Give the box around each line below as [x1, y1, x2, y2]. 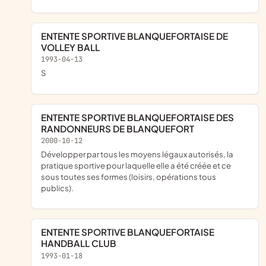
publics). [41, 183, 74, 194]
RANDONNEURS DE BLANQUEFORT [41, 122, 194, 134]
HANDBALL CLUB [41, 237, 116, 249]
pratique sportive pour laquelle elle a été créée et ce [41, 160, 231, 171]
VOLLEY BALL [41, 41, 100, 53]
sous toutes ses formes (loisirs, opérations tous [41, 172, 216, 182]
